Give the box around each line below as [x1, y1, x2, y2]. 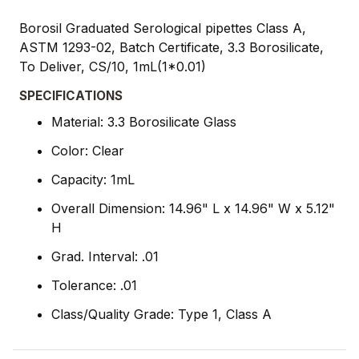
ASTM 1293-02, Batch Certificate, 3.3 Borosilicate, [19, 38, 324, 55]
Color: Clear [51, 142, 124, 159]
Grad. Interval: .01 [51, 248, 159, 264]
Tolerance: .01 [51, 276, 137, 293]
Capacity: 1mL [51, 171, 135, 188]
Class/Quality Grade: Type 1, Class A [51, 305, 272, 322]
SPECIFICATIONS [19, 87, 123, 103]
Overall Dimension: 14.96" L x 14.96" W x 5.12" [51, 200, 335, 216]
